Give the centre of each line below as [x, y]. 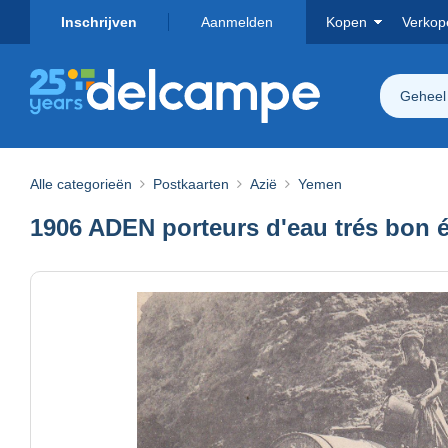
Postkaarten [191, 183]
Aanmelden [237, 22]
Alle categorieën [81, 183]
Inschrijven [99, 22]
